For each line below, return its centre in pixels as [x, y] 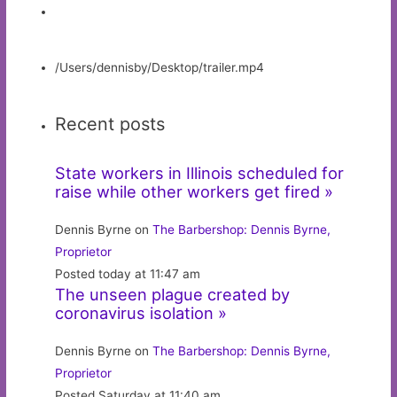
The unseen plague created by [173, 295]
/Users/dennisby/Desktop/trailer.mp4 [160, 67]
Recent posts [110, 125]
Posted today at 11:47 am [128, 274]
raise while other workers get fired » [195, 192]
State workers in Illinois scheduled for [200, 173]
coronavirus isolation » [141, 313]
